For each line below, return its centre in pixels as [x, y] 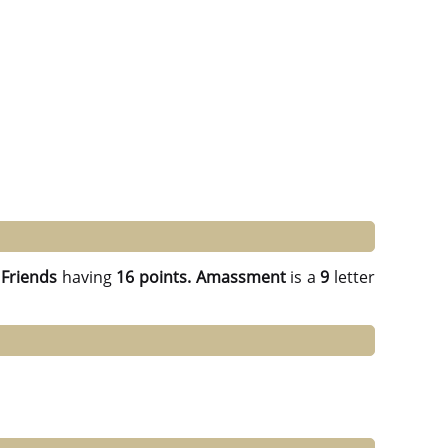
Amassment [240, 277]
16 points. [153, 277]
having [87, 277]
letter [352, 277]
